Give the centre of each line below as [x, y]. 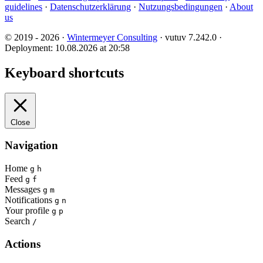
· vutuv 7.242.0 [188, 37]
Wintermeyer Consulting [112, 37]
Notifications [28, 200]
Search [17, 221]
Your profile [27, 210]
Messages [23, 189]
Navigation [31, 146]
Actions [23, 244]
